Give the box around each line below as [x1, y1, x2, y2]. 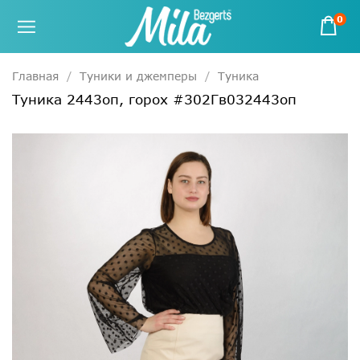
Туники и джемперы [80, 68, 197, 83]
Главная [12, 68, 59, 83]
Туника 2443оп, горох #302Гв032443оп [12, 90, 297, 108]
